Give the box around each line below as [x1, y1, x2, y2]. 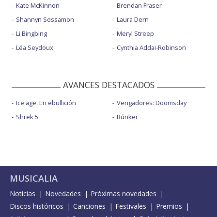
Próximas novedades [91, 188, 156, 198]
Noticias [10, 188, 35, 198]
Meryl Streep [116, 29, 154, 38]
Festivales [115, 201, 146, 211]
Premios [156, 201, 182, 211]
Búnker [116, 112, 138, 121]
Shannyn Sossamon [16, 15, 74, 24]
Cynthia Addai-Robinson [116, 43, 186, 52]
